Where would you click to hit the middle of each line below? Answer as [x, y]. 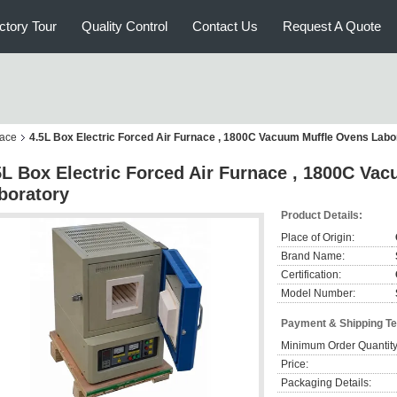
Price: [295, 364]
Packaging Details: [326, 383]
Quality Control [125, 26]
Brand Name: [313, 256]
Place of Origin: [318, 237]
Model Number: [318, 293]
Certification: [311, 275]
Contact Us [225, 26]
